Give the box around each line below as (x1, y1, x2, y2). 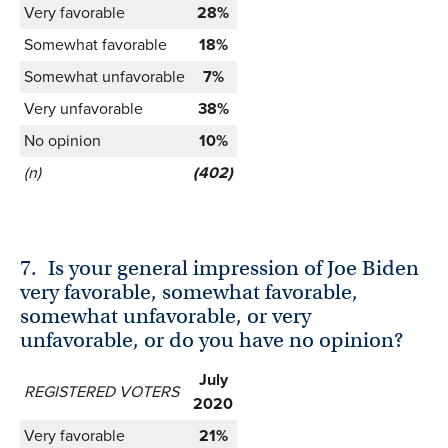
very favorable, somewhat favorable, (20, 279, 358, 306)
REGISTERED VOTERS (24, 379, 179, 403)
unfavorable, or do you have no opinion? (20, 327, 403, 354)
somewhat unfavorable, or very (20, 303, 311, 330)
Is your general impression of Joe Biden (48, 255, 420, 282)
